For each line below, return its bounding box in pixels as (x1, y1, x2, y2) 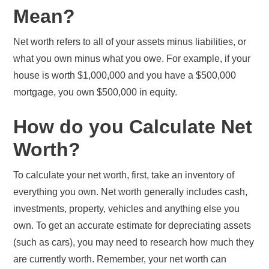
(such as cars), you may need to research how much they (13, 237, 255, 247)
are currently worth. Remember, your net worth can (13, 253, 227, 264)
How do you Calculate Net (13, 115, 253, 138)
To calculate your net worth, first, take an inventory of (13, 169, 235, 180)
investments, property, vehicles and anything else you (13, 203, 240, 214)
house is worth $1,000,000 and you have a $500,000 (13, 70, 237, 80)
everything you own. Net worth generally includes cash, (13, 186, 248, 197)
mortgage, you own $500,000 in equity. (13, 86, 180, 97)
